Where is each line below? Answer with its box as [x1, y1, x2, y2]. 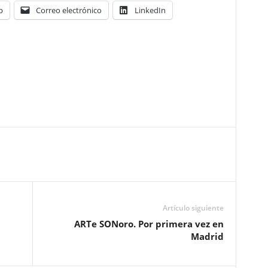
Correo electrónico [35, 5, 102, 16]
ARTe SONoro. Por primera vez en [74, 218, 224, 230]
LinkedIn [134, 5, 166, 16]
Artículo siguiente [162, 203, 224, 213]
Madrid [190, 230, 224, 242]
